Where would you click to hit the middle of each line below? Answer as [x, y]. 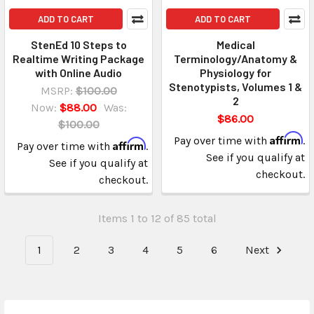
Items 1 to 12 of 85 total [157, 219]
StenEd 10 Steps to [78, 45]
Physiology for [235, 73]
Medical [235, 45]
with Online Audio [78, 73]
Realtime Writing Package [78, 59]
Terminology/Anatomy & [235, 59]
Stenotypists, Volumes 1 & [235, 87]
